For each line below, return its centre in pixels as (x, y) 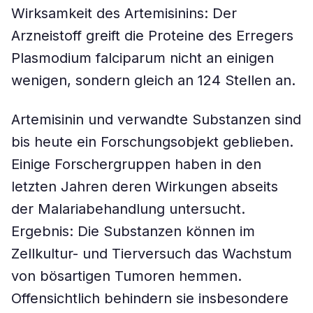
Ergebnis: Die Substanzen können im (133, 231)
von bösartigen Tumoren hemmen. (126, 276)
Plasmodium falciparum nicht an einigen (143, 58)
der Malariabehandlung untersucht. (128, 209)
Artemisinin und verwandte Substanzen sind (156, 119)
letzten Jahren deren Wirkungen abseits (145, 187)
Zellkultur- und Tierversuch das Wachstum (152, 254)
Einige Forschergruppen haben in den (136, 164)
